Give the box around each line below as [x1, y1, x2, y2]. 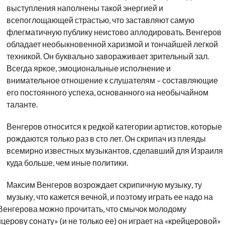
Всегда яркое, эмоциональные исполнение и [6, 63, 171, 73]
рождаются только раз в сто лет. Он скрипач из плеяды [6, 134, 206, 143]
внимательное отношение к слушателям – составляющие [6, 75, 218, 85]
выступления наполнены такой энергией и [6, 3, 163, 13]
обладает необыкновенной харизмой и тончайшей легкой [6, 39, 218, 49]
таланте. [6, 99, 38, 109]
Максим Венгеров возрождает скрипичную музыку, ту [6, 180, 202, 189]
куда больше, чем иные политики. [6, 158, 128, 167]
